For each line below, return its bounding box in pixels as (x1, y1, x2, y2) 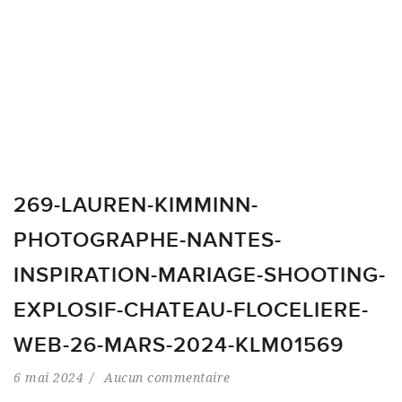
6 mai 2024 (13, 369, 83, 386)
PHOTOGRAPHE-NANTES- (13, 227, 282, 253)
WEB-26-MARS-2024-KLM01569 (13, 332, 344, 358)
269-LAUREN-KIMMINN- (13, 192, 258, 218)
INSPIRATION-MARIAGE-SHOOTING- (13, 262, 386, 288)
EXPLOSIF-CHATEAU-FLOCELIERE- (13, 297, 369, 323)
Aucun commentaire (104, 369, 231, 386)
